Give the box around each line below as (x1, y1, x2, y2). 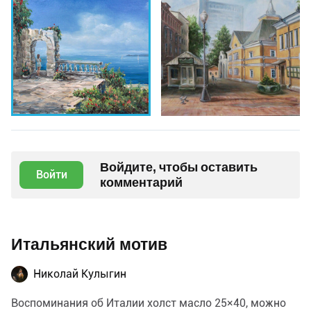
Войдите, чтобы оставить (100, 159, 258, 174)
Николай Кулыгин (33, 267, 126, 280)
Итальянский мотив (11, 235, 167, 254)
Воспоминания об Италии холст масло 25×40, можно (11, 296, 286, 310)
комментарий (100, 174, 183, 190)
